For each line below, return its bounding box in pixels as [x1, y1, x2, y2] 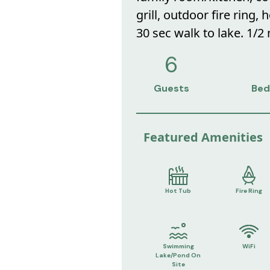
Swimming [162, 242, 194, 251]
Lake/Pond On [155, 251, 201, 260]
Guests [153, 82, 189, 95]
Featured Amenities [143, 128, 263, 145]
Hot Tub [165, 186, 192, 195]
